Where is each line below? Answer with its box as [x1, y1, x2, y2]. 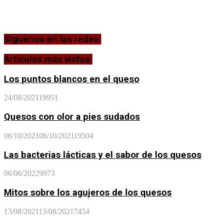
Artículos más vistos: [4, 53, 92, 65]
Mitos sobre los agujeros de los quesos [4, 187, 172, 198]
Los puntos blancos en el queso [4, 73, 139, 85]
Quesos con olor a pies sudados [4, 111, 140, 123]
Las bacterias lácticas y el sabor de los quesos [4, 149, 201, 160]
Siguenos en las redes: [4, 34, 101, 45]
